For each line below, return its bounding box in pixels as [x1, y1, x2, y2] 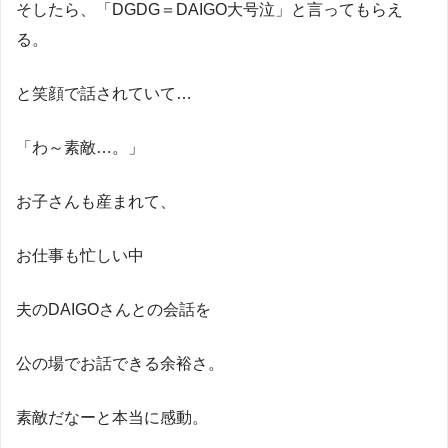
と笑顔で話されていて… [16, 84, 192, 102]
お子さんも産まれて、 [16, 192, 176, 210]
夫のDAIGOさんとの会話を [16, 300, 211, 318]
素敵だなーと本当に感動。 [16, 408, 208, 426]
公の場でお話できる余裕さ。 [16, 354, 224, 372]
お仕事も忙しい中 [16, 246, 144, 264]
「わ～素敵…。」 [16, 138, 144, 156]
